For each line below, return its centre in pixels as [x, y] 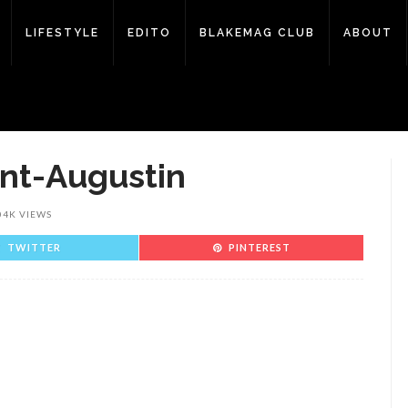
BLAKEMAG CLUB [257, 33]
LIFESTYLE [62, 33]
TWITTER [34, 247]
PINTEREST [259, 247]
